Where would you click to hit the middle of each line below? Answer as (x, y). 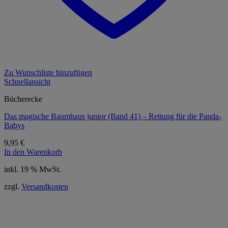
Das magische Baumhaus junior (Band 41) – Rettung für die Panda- (113, 116)
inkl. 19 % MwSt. (33, 169)
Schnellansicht (27, 81)
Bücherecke (23, 99)
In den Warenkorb (33, 152)
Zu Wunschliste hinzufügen (48, 72)
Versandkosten (45, 186)
